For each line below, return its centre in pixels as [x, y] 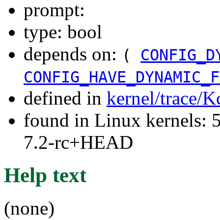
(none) [29, 208]
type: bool [63, 31]
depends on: [73, 54]
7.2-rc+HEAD [78, 142]
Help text [45, 175]
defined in [65, 98]
